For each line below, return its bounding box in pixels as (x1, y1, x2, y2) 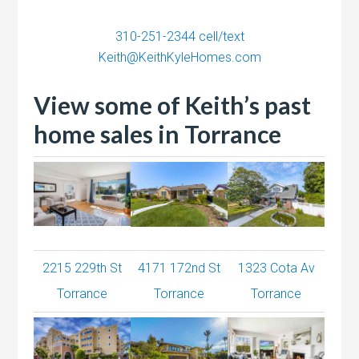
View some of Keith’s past (34, 90, 312, 119)
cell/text (195, 28, 244, 44)
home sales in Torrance (34, 119, 282, 148)
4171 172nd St (138, 260, 221, 276)
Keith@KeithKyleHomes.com (98, 49, 261, 65)
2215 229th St (42, 260, 123, 276)
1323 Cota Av (237, 260, 315, 276)
